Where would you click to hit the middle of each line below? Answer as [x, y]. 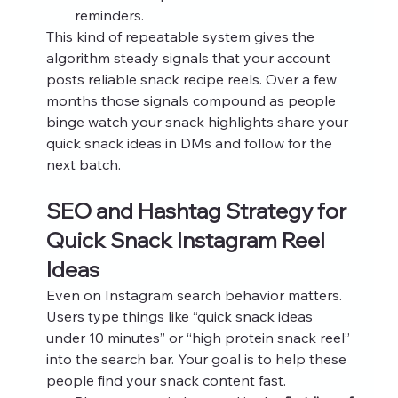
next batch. [83, 164]
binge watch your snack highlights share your [199, 121]
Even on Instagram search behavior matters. [195, 295]
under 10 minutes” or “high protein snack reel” [199, 337]
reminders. [109, 15]
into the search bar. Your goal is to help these [198, 358]
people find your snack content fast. [166, 380]
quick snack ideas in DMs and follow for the [191, 143]
